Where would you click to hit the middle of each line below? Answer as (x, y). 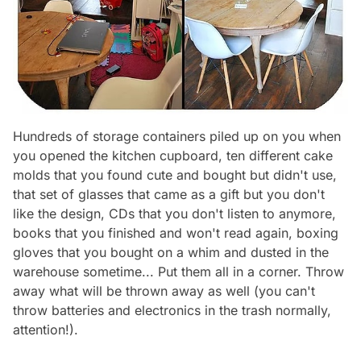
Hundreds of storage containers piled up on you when (177, 137)
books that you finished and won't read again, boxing (176, 233)
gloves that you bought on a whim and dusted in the (171, 253)
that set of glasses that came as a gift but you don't (169, 195)
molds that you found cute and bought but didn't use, (175, 175)
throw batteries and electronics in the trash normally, (172, 311)
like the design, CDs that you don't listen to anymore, (174, 214)
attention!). (46, 330)
